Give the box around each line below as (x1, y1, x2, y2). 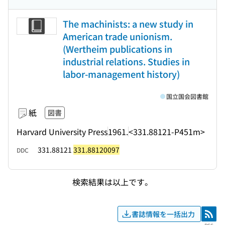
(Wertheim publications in (63, 42, 172, 55)
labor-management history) (63, 67, 180, 80)
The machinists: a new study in (63, 17, 193, 30)
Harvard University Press (17, 125, 107, 138)
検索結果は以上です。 (72, 175, 153, 188)
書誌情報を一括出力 (132, 208, 195, 219)
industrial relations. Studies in (63, 55, 190, 68)
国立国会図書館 (166, 92, 208, 100)
